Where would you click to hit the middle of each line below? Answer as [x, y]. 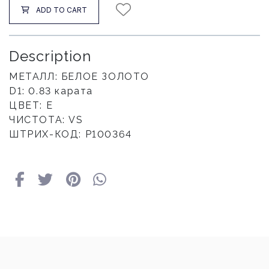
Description [50, 56]
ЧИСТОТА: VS [46, 120]
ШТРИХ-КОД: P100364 [71, 134]
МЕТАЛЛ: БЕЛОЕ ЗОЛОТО [79, 77]
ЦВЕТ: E [31, 105]
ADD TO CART [62, 10]
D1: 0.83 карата [51, 91]
